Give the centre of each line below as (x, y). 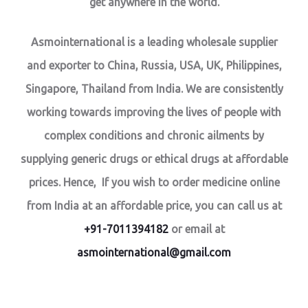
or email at (196, 229)
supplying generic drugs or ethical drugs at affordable (154, 159)
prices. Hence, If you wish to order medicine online (154, 183)
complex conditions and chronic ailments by (154, 136)
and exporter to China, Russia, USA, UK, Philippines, (154, 66)
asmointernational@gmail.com (154, 253)
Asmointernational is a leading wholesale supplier (154, 42)
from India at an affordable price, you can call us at (154, 206)
